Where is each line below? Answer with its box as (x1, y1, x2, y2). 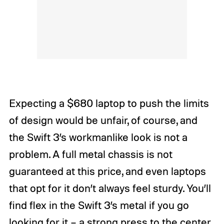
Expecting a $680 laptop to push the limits (8, 96, 209, 110)
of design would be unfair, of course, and (8, 113, 197, 127)
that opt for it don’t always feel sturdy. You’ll (8, 181, 211, 195)
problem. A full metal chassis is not (8, 147, 172, 161)
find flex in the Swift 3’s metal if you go (8, 198, 189, 212)
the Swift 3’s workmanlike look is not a (8, 130, 187, 144)
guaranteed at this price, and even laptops (8, 164, 206, 178)
